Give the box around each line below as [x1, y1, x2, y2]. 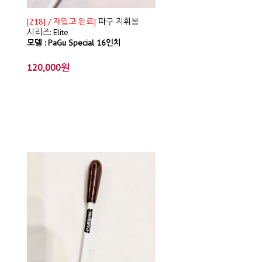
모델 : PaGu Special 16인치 [27, 37, 121, 48]
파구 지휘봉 [96, 16, 139, 27]
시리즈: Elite [27, 27, 68, 37]
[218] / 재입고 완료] [27, 16, 96, 27]
